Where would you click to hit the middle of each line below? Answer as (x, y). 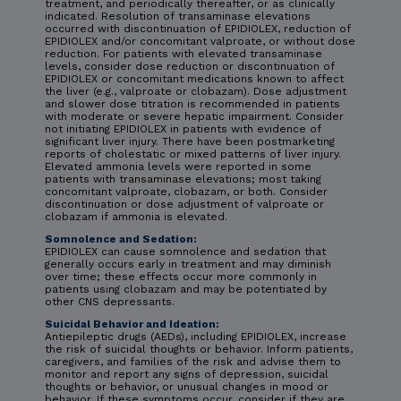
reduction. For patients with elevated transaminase (183, 53)
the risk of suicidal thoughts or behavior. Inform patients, (199, 349)
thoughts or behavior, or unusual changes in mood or (187, 386)
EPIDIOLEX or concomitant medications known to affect (194, 78)
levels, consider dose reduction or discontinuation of (190, 66)
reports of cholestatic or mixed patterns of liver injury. (193, 154)
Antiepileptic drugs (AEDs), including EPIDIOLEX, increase (196, 336)
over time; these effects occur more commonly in (181, 276)
